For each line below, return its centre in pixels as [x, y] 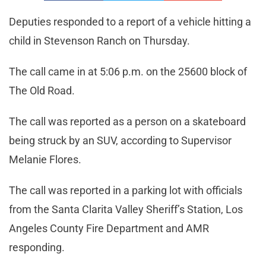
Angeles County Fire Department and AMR [109, 228]
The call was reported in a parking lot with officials [126, 190]
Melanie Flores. [45, 159]
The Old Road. [42, 90]
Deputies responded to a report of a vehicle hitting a [130, 21]
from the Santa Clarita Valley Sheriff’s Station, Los [126, 209]
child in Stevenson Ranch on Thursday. [99, 40]
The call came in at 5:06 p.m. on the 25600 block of [128, 71]
